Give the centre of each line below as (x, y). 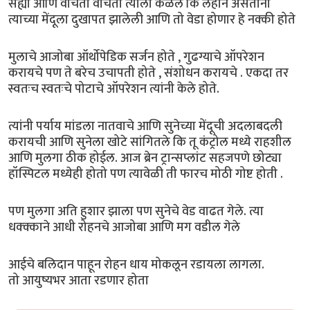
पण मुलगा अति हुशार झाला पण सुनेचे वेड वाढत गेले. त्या (136, 211)
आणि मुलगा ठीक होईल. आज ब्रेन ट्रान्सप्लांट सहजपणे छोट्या (145, 158)
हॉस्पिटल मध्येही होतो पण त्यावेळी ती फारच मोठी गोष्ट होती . (148, 174)
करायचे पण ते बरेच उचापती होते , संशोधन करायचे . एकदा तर (148, 73)
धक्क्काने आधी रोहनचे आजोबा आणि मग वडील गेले (126, 227)
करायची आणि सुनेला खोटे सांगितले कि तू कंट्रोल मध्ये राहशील (150, 142)
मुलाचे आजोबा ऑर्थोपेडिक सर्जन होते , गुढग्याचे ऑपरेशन (136, 57)
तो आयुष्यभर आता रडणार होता (83, 280)
